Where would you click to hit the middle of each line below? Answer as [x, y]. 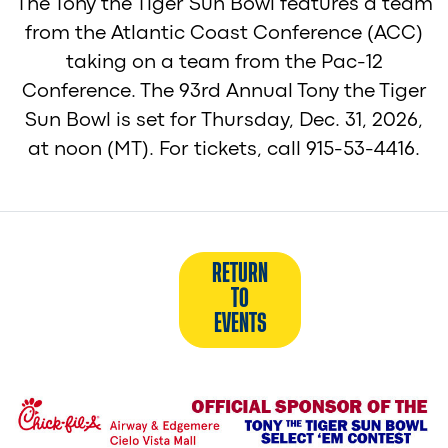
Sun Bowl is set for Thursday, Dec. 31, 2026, [224, 121]
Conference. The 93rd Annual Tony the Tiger [224, 92]
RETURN [240, 274]
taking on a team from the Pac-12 [224, 63]
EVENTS [240, 324]
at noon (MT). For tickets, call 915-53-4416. [224, 150]
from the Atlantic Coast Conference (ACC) [224, 34]
